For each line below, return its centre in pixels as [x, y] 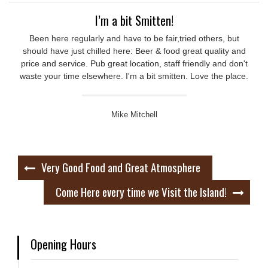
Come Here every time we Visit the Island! [141, 191]
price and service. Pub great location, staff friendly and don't [134, 63]
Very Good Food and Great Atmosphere [121, 167]
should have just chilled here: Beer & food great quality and [134, 51]
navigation [41, 182]
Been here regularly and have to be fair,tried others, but [134, 38]
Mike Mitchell [134, 115]
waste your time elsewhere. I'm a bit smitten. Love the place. [134, 76]
